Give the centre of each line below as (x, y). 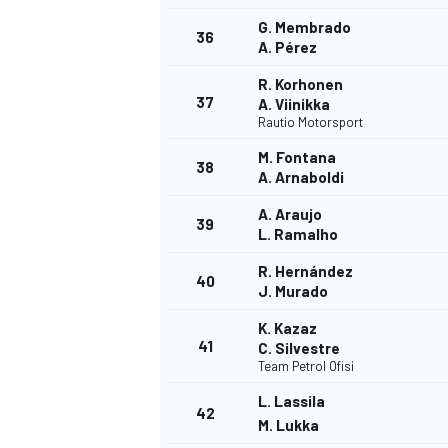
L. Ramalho (298, 234)
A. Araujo (290, 214)
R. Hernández (305, 271)
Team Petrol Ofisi (306, 366)
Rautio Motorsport (310, 122)
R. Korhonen (300, 84)
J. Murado (293, 291)
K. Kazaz (287, 328)
